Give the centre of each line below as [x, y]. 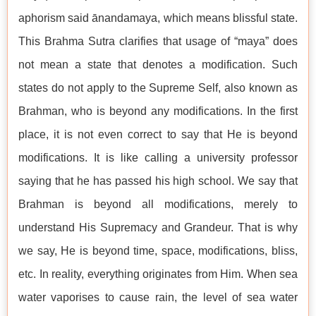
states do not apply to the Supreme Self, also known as [158, 88]
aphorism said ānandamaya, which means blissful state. [158, 18]
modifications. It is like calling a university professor [158, 158]
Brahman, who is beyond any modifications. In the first [158, 111]
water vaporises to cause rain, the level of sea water [158, 298]
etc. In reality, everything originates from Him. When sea [158, 274]
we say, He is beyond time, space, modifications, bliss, [158, 251]
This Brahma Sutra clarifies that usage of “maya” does [158, 42]
